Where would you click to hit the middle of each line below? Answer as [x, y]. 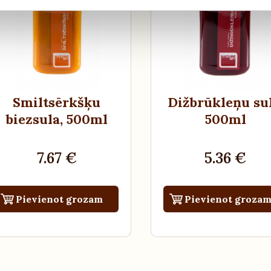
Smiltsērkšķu [57, 103]
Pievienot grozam [60, 199]
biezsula [33, 119]
